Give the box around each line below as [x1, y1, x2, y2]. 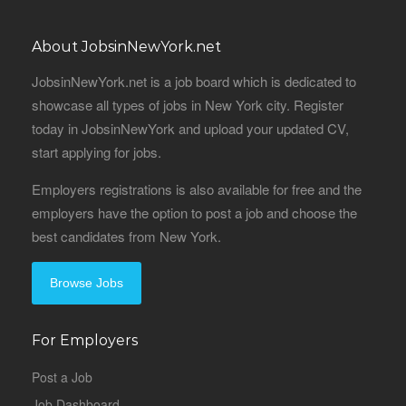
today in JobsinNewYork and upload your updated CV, [32, 119, 349, 138]
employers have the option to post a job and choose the [32, 203, 357, 222]
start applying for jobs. [32, 142, 161, 161]
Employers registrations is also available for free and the [32, 179, 362, 198]
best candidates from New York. [32, 227, 221, 246]
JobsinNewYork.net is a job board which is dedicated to [32, 72, 356, 91]
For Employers [32, 332, 138, 349]
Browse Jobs [50, 275, 123, 290]
